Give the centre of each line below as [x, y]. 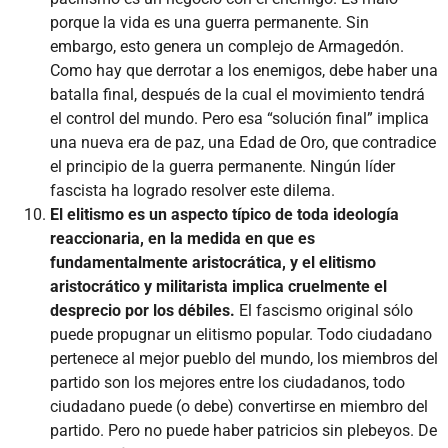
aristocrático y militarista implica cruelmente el [218, 286]
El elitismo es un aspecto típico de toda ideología [224, 214]
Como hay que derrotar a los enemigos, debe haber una [244, 70]
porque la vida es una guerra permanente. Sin [209, 22]
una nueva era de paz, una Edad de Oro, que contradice [243, 142]
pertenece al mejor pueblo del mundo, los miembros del [244, 358]
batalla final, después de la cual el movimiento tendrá [237, 94]
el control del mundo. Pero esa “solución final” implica [239, 118]
